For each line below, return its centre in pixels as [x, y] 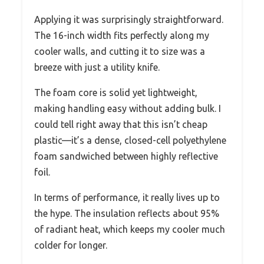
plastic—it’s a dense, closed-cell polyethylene [130, 141]
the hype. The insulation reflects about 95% [127, 214]
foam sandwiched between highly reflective [126, 156]
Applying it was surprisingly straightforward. [129, 20]
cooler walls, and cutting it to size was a [120, 52]
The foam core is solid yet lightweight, [116, 93]
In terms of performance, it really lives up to [127, 198]
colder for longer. [71, 245]
